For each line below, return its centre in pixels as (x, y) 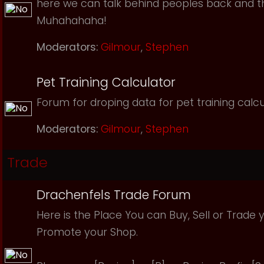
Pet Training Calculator (106, 82)
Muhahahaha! (72, 21)
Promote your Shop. (87, 232)
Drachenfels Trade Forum (114, 195)
